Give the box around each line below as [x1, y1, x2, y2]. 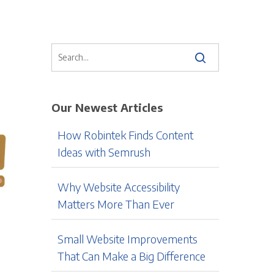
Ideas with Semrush [57, 145, 151, 159]
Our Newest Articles [51, 100, 163, 114]
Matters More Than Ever [57, 197, 175, 211]
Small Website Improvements [57, 232, 198, 246]
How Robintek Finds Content [57, 128, 194, 142]
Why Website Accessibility [57, 180, 180, 194]
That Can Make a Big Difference [57, 249, 206, 263]
